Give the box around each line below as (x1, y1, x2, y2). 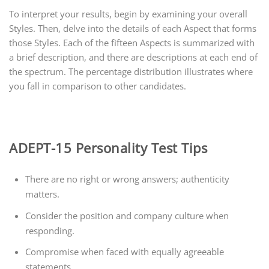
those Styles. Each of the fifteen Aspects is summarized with (9, 36, 255, 49)
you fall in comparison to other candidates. (9, 79, 186, 92)
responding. (25, 224, 75, 237)
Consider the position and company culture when (25, 209, 229, 222)
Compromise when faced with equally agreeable (25, 246, 225, 258)
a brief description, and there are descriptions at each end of (9, 50, 258, 63)
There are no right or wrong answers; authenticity (25, 173, 230, 186)
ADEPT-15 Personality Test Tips (9, 138, 207, 157)
